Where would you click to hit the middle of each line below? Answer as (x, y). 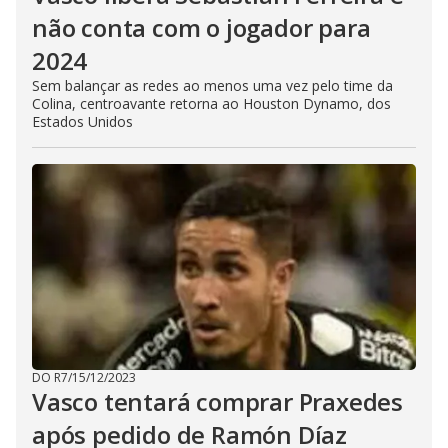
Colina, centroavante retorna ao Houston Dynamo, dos (211, 103)
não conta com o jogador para (201, 27)
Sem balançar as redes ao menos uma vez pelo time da (212, 85)
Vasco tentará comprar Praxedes (217, 401)
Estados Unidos (82, 121)
